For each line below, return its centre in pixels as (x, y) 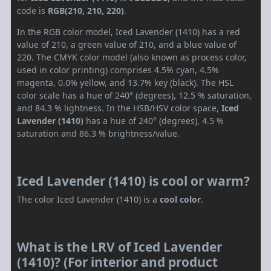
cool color (180, 200)
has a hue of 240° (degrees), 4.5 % (154, 121)
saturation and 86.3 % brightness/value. (98, 134)
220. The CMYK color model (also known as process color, (132, 57)
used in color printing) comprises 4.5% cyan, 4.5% (118, 70)
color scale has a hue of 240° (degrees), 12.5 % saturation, (134, 96)
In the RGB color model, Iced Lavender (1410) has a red (129, 32)
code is (32, 11)
